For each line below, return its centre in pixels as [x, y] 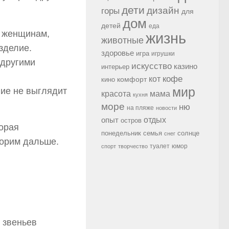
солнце [188, 133]
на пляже [140, 108]
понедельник [121, 134]
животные [122, 41]
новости [166, 108]
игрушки [163, 54]
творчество [133, 146]
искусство [152, 66]
